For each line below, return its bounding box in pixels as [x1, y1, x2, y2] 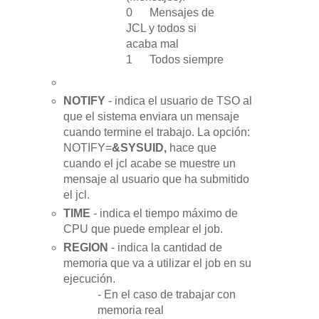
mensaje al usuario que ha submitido [63, 173, 250, 186]
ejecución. [63, 273, 116, 286]
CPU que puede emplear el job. [63, 223, 224, 236]
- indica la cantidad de [111, 241, 223, 254]
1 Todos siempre [125, 53, 224, 66]
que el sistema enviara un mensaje [63, 110, 240, 123]
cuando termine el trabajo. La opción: [63, 126, 251, 139]
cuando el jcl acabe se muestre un [63, 157, 236, 170]
